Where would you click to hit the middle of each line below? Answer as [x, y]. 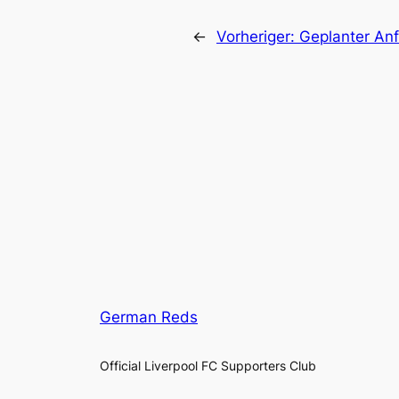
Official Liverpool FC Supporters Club [208, 366]
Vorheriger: [258, 37]
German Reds [149, 318]
